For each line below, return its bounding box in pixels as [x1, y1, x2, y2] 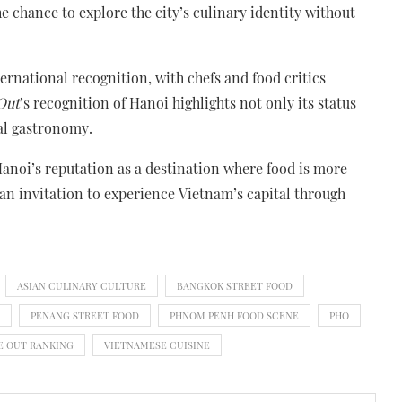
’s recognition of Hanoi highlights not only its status [20, 92, 356, 112]
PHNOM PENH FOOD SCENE [170, 308, 299, 322]
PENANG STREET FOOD [31, 308, 139, 322]
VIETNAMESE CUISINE [104, 337, 210, 352]
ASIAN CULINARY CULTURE [17, 278, 146, 293]
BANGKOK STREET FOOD [177, 278, 293, 293]
